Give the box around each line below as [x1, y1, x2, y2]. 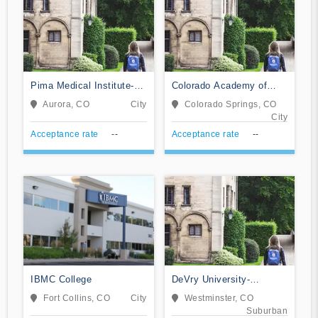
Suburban [246, 305, 287, 316]
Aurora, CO [43, 99, 89, 109]
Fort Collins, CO [43, 292, 110, 303]
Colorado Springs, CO [184, 99, 277, 109]
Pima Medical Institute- [31, 79, 134, 91]
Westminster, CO [184, 292, 253, 303]
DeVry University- [171, 273, 250, 285]
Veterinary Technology [171, 93, 270, 104]
